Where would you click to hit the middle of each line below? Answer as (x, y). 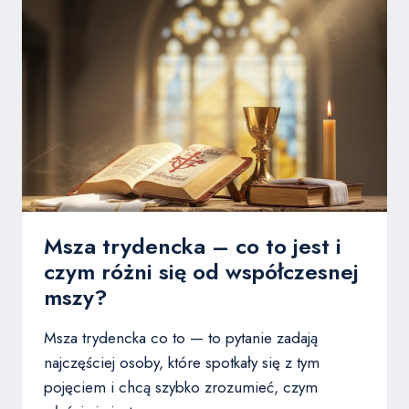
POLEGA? (177, 66)
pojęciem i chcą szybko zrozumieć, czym (181, 388)
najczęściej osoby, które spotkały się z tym (182, 363)
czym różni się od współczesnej (201, 272)
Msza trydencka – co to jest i (193, 246)
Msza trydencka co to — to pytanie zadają (181, 338)
